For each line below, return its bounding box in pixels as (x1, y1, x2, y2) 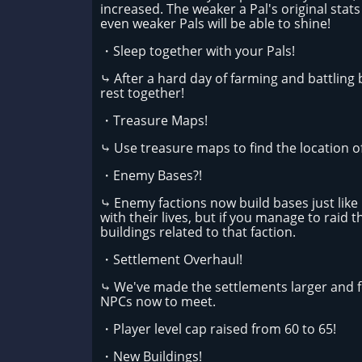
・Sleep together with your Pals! (100, 42, 295, 60)
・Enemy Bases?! (100, 166, 202, 184)
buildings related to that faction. (100, 223, 296, 241)
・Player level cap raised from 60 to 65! (100, 320, 339, 338)
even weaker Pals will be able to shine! (100, 15, 330, 32)
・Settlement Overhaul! (100, 250, 242, 268)
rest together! (100, 84, 187, 102)
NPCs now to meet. (100, 293, 219, 310)
